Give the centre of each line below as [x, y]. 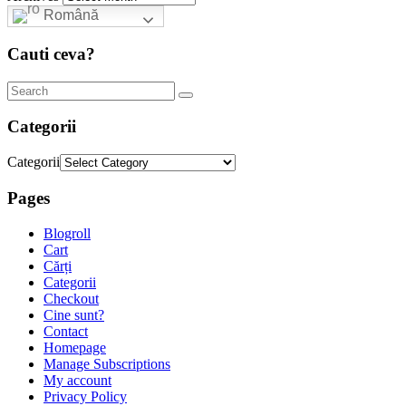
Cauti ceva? [51, 53]
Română [69, 15]
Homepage [75, 347]
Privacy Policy [85, 396]
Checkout [71, 298]
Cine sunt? [74, 314]
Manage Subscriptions [107, 363]
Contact [66, 331]
